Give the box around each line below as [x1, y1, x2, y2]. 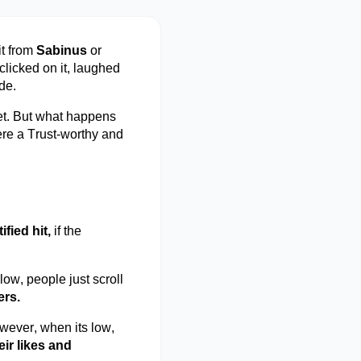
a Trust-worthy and [14, 127, 123, 141]
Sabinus [36, 44, 87, 57]
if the [54, 224, 81, 238]
